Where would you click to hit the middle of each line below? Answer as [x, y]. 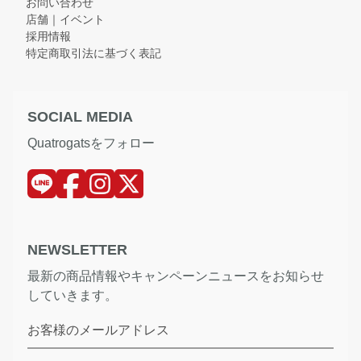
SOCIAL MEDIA [80, 117]
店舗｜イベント [65, 20]
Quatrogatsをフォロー [91, 143]
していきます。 [73, 296]
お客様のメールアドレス [98, 330]
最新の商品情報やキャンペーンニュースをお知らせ [176, 276]
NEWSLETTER [77, 250]
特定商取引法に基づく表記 [93, 54]
